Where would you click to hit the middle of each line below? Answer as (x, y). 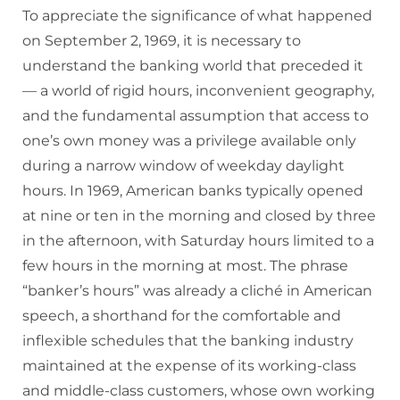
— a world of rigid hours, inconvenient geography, (198, 91)
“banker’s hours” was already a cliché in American (197, 291)
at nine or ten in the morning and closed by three (199, 216)
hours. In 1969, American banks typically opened (193, 191)
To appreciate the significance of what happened (197, 16)
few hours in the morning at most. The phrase (185, 266)
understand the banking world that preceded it (193, 66)
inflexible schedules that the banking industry (188, 341)
